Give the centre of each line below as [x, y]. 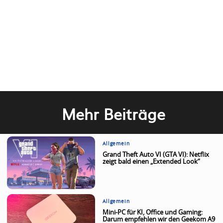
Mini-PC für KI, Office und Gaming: [153, 213]
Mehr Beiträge [114, 114]
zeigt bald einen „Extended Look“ [152, 162]
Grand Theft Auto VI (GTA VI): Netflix [156, 155]
